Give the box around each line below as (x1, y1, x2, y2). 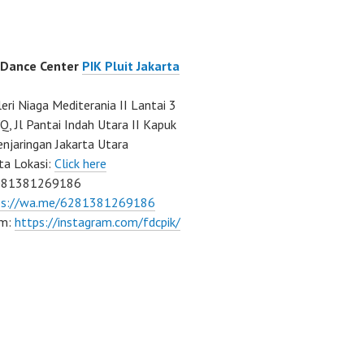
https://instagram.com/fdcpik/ (15, 214, 180, 230)
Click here (54, 155, 106, 171)
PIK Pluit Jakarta (82, 58, 180, 74)
